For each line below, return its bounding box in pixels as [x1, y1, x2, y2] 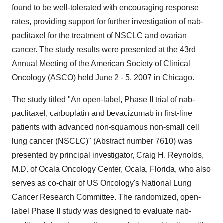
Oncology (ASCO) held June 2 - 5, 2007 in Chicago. [12, 73, 194, 82]
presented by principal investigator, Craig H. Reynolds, [12, 151, 204, 159]
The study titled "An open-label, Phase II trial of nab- [12, 95, 195, 104]
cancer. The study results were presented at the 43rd [12, 45, 196, 54]
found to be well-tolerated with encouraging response [12, 3, 199, 12]
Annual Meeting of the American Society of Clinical [12, 59, 190, 68]
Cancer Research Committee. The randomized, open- [12, 193, 201, 201]
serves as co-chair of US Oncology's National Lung [12, 179, 191, 187]
